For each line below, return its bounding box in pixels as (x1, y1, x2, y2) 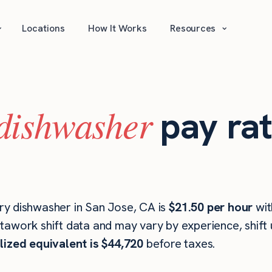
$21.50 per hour (169, 199, 253, 215)
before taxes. (143, 236, 216, 251)
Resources (170, 22, 216, 35)
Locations (22, 22, 66, 35)
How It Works (88, 22, 148, 35)
